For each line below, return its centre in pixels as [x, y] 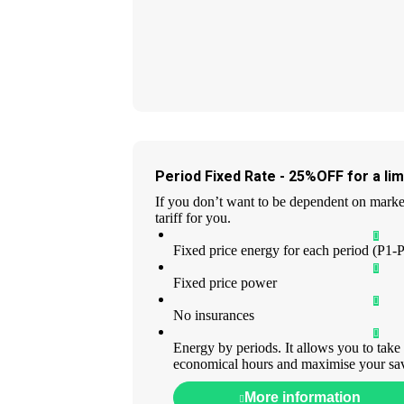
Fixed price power [225, 282]
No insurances [214, 315]
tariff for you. [193, 217]
